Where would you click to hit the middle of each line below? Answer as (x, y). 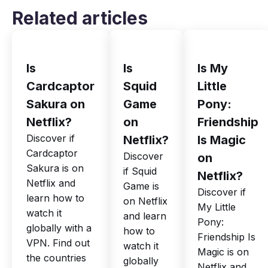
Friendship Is (226, 237)
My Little (217, 207)
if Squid (140, 171)
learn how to (55, 198)
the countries (56, 258)
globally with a (59, 228)
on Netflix (145, 201)
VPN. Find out (58, 243)
